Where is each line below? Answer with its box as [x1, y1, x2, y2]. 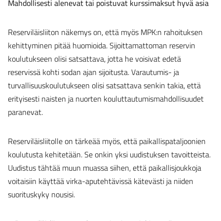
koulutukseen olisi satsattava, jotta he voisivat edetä [8, 53, 181, 65]
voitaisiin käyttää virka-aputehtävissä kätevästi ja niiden [8, 175, 193, 187]
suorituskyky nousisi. [8, 188, 77, 200]
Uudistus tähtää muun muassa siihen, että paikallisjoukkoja [8, 162, 201, 174]
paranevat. [8, 106, 45, 118]
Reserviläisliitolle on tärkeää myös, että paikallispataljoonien [8, 135, 206, 147]
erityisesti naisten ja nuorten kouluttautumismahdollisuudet [8, 93, 204, 105]
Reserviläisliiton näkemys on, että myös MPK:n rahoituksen [8, 26, 203, 38]
